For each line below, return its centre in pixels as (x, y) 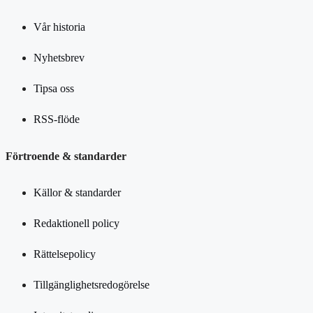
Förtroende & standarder (66, 156)
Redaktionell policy (77, 223)
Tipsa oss (54, 89)
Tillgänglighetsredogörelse (92, 284)
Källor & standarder (77, 192)
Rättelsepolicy (65, 254)
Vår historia (59, 27)
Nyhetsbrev (59, 58)
